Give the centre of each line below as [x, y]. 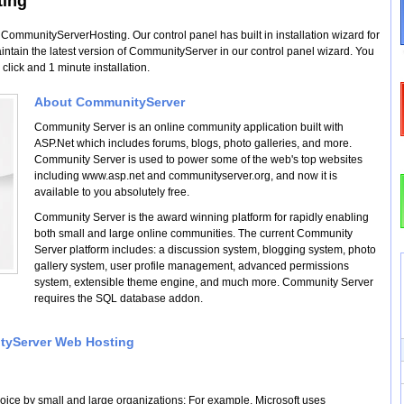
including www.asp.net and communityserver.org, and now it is [186, 176]
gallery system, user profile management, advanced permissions [192, 266]
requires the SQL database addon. [119, 298]
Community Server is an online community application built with [189, 127]
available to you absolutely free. [112, 192]
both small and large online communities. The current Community [193, 234]
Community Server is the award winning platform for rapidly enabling [202, 217]
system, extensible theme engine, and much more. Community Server [204, 282]
